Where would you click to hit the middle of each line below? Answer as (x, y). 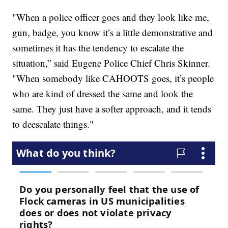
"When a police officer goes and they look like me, (111, 17)
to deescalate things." (53, 124)
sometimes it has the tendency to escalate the (98, 48)
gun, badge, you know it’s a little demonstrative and (113, 33)
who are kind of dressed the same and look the (103, 94)
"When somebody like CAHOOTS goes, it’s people (113, 78)
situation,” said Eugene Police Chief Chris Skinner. (111, 63)
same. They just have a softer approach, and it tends (112, 109)
